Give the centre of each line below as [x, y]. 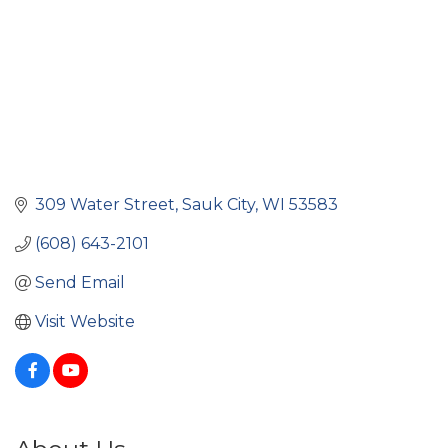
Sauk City [218, 205]
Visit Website [85, 322]
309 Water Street [105, 205]
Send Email [80, 283]
